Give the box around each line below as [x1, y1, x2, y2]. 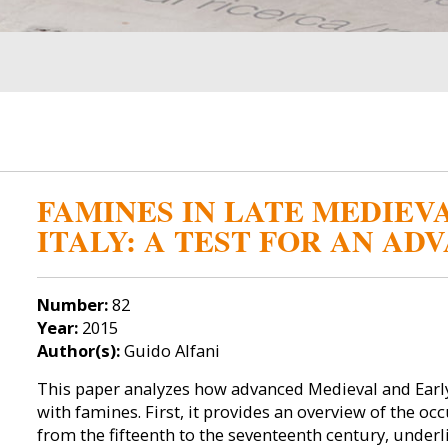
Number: [36, 293, 108, 317]
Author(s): [36, 339, 120, 363]
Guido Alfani [119, 339, 220, 363]
